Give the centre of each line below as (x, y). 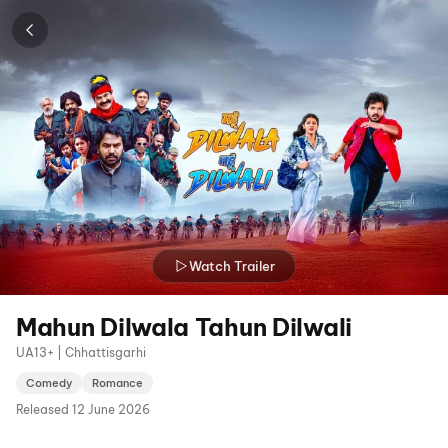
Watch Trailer (232, 265)
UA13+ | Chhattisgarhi (81, 352)
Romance (117, 382)
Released (42, 409)
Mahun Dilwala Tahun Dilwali (184, 326)
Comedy (49, 382)
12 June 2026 (111, 409)
